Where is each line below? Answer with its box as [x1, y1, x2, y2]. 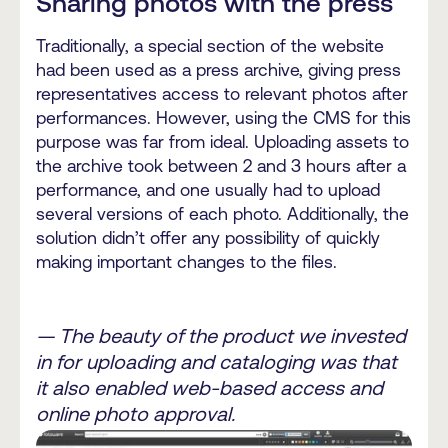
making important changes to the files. [36, 251, 337, 272]
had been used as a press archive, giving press [36, 59, 401, 80]
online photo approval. [36, 402, 235, 426]
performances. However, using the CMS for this [36, 107, 411, 128]
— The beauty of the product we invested [36, 324, 406, 348]
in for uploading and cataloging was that [36, 350, 397, 374]
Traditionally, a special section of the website [36, 35, 384, 56]
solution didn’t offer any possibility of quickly [36, 227, 380, 248]
